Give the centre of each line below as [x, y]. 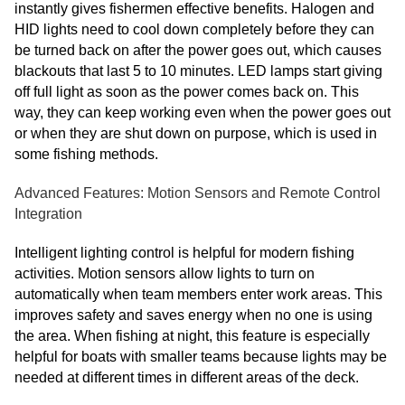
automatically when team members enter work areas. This [198, 295]
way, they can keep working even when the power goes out [202, 113]
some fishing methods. [86, 155]
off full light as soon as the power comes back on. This [187, 92]
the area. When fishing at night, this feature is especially [192, 336]
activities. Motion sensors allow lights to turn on [165, 274]
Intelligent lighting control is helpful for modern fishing [184, 253]
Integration [48, 214]
